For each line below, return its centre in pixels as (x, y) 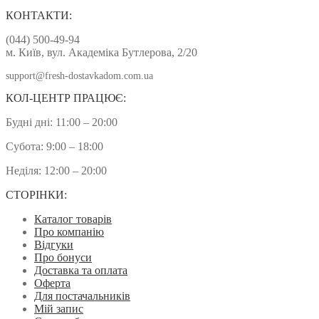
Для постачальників (82, 296)
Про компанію (69, 232)
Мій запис (59, 309)
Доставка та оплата (81, 271)
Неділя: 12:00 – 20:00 (56, 171)
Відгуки (54, 245)
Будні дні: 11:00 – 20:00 (62, 122)
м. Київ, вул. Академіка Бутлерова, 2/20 (101, 53)
